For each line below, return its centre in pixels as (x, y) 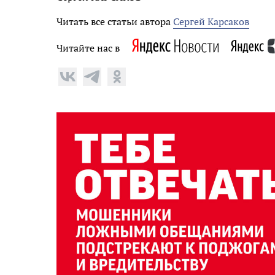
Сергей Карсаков (211, 21)
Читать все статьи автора (115, 21)
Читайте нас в (88, 48)
